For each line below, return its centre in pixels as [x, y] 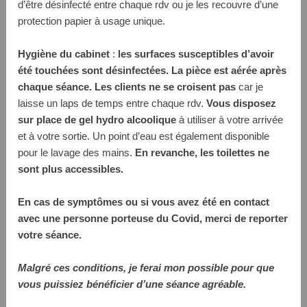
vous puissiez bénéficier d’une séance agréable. [132, 284]
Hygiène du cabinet [65, 53]
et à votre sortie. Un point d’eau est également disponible [144, 136]
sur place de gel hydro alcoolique [97, 119]
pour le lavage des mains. [77, 152]
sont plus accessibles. [71, 169]
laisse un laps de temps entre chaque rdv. [112, 103]
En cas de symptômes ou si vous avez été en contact [144, 201]
